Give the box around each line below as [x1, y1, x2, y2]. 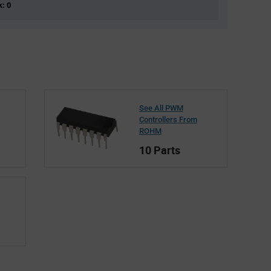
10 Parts [139, 142, 180, 157]
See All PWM [139, 103, 183, 113]
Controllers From [139, 114, 197, 124]
